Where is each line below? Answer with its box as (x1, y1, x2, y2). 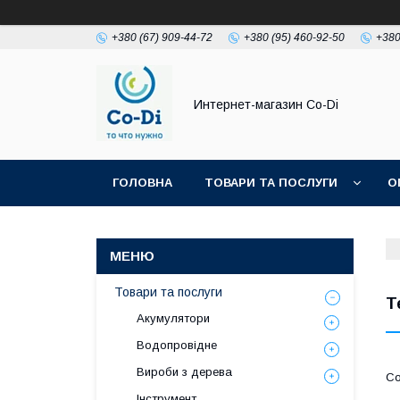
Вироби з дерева (137, 365, 232, 379)
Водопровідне (137, 338, 217, 352)
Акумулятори (137, 312, 210, 325)
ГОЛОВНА (112, 176, 172, 189)
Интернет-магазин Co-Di (194, 97, 338, 112)
